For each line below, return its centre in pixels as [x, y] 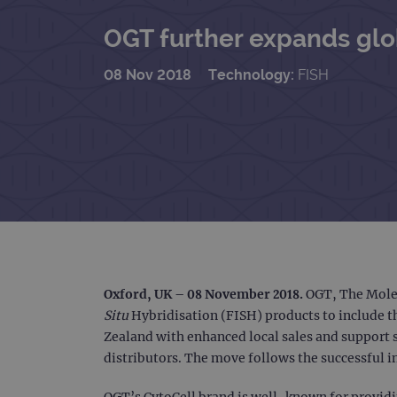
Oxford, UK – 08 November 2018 [202, 294]
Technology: [253, 74]
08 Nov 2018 [148, 74]
